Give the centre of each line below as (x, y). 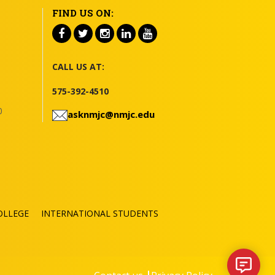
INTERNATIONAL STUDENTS (99, 213)
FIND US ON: (83, 13)
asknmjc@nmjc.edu (111, 114)
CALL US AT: (78, 67)
